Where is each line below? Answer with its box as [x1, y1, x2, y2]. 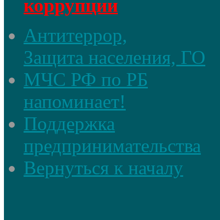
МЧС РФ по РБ [24, 68, 148, 90]
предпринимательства [24, 135, 201, 156]
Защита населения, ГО [24, 46, 205, 68]
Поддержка [24, 112, 115, 134]
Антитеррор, [24, 24, 127, 46]
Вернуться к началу [24, 157, 183, 178]
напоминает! [24, 90, 126, 112]
